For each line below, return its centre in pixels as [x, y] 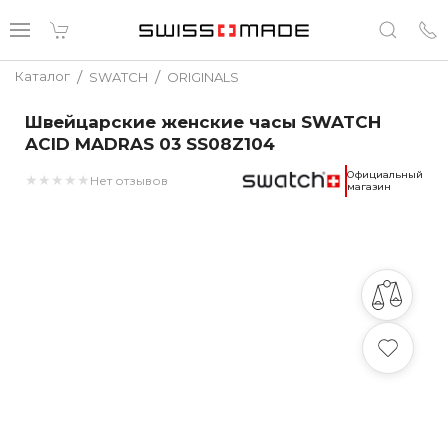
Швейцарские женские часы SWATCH [203, 122]
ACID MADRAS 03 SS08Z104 [150, 144]
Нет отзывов [129, 180]
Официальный [385, 174]
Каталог [42, 76]
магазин [369, 186]
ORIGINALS [203, 77]
